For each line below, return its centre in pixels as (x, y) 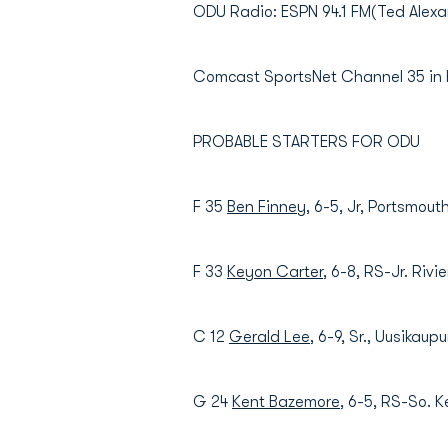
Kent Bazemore (286, 402)
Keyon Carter (275, 272)
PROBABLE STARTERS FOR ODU (306, 142)
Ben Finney (266, 207)
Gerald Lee (269, 337)
